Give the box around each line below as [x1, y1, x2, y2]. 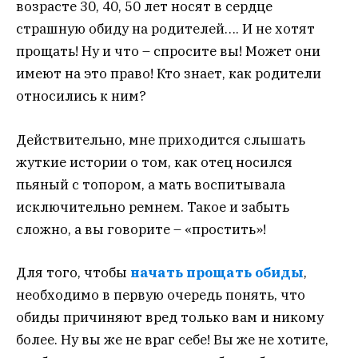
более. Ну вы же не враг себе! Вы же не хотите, [16, 330, 328, 348]
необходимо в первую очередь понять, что [16, 285, 305, 304]
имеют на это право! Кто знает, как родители [16, 65, 321, 83]
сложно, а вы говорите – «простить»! [16, 220, 266, 238]
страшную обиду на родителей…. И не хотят [16, 20, 315, 38]
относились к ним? [16, 87, 146, 105]
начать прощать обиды [130, 263, 304, 281]
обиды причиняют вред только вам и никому [16, 308, 324, 326]
